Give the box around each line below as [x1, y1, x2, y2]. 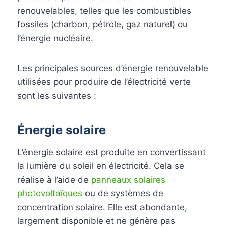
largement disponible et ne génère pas [17, 215, 175, 226]
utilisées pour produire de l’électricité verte [17, 76, 191, 87]
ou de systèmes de [82, 188, 163, 198]
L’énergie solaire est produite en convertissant [17, 147, 206, 157]
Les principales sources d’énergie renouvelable [17, 63, 208, 73]
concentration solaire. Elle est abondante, [17, 202, 187, 212]
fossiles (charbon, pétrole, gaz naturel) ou [17, 19, 188, 30]
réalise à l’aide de [17, 174, 91, 185]
